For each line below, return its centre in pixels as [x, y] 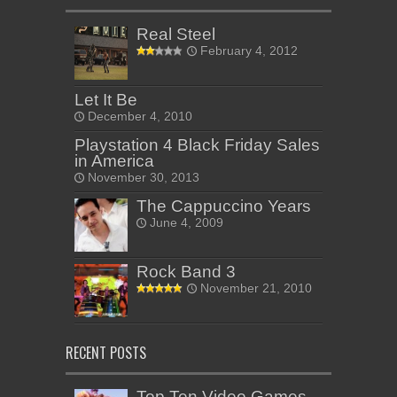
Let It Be [106, 100]
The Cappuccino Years [224, 206]
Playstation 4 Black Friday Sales [197, 145]
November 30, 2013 [144, 178]
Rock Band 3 [186, 272]
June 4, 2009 [187, 223]
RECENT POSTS [106, 353]
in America [114, 161]
